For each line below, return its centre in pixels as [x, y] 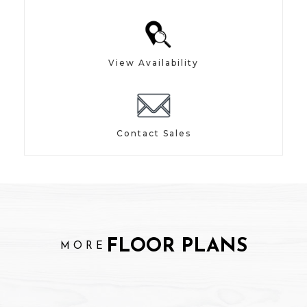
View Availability [153, 63]
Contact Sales [153, 134]
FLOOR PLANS [176, 247]
